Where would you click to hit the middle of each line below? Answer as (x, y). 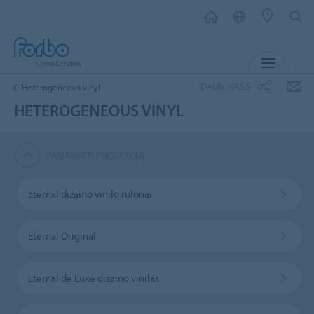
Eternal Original (62, 235)
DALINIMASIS (225, 86)
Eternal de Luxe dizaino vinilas (93, 278)
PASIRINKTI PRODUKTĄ (96, 155)
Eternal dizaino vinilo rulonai (90, 193)
